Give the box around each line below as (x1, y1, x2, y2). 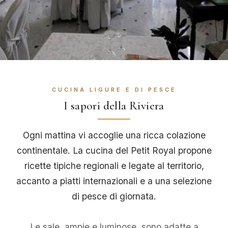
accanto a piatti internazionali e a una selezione (16, 176, 212, 187)
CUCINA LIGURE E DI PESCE (51, 86, 177, 93)
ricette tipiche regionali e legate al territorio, (24, 160, 204, 172)
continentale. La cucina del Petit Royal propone (16, 145, 212, 156)
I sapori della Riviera (64, 99, 164, 113)
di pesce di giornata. (72, 191, 156, 202)
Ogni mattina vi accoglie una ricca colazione (22, 130, 206, 141)
